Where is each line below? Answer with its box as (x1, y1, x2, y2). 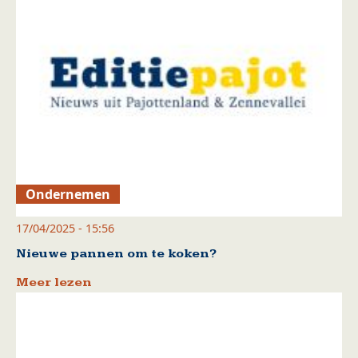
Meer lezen (16, 275, 92, 291)
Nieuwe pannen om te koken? (16, 246, 217, 262)
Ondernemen (26, 185, 111, 204)
